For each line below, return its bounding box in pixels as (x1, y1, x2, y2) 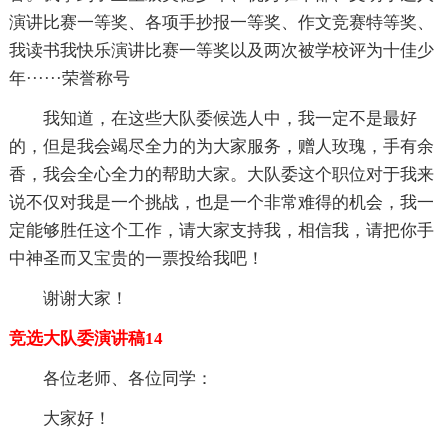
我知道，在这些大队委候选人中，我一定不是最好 (42, 109, 417, 129)
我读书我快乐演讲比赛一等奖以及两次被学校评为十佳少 (8, 41, 434, 61)
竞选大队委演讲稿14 (8, 329, 163, 349)
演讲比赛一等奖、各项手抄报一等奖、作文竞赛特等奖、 (8, 13, 434, 33)
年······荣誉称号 (8, 69, 130, 89)
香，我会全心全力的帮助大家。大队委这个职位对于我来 (8, 165, 434, 185)
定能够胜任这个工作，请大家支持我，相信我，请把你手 (8, 221, 434, 241)
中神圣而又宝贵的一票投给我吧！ (8, 249, 264, 269)
